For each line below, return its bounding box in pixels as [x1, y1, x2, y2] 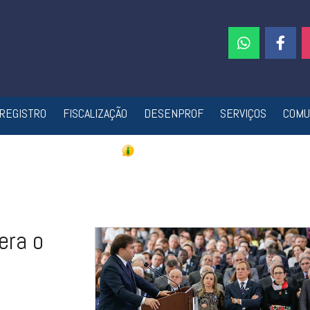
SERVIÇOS [219, 105, 266, 121]
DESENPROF [143, 105, 203, 121]
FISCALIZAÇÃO [62, 105, 127, 121]
